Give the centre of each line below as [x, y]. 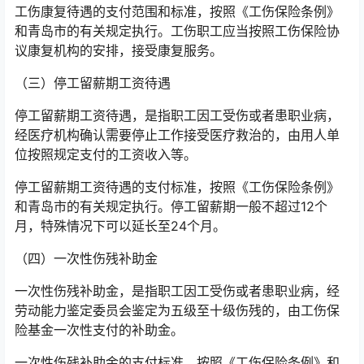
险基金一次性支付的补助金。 [99, 330]
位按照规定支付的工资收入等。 [106, 154]
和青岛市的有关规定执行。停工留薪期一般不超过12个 [171, 206]
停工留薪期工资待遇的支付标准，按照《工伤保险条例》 [177, 187]
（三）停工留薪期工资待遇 [93, 83]
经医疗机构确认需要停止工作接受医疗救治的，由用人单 [177, 135]
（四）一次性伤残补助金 [86, 258]
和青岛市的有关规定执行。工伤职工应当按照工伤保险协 [177, 31]
